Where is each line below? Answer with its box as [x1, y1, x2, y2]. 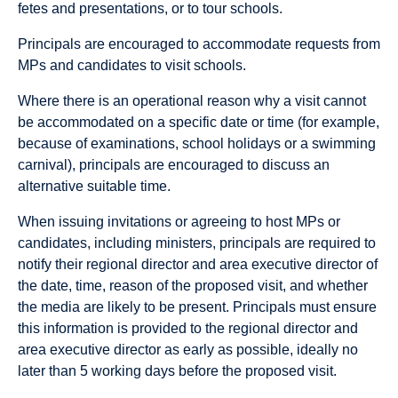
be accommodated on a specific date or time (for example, [18, 114, 379, 130]
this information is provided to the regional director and [18, 320, 358, 336]
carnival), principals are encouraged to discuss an [18, 156, 330, 172]
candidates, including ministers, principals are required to [18, 235, 376, 251]
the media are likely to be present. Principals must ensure [18, 298, 377, 314]
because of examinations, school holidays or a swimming [18, 135, 376, 151]
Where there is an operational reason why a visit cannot [18, 92, 366, 108]
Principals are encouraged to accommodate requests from [18, 36, 380, 52]
